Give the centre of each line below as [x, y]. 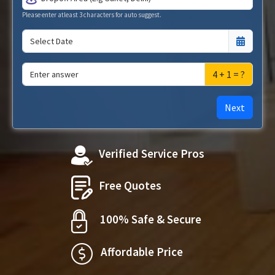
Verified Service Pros [151, 153]
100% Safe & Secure [150, 219]
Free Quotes [130, 185]
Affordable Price [141, 252]
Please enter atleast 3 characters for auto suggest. [92, 15]
